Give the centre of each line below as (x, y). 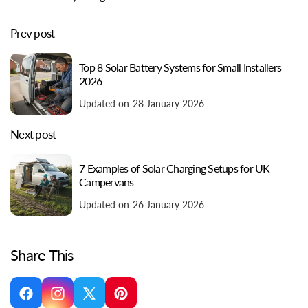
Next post (33, 134)
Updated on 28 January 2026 (142, 104)
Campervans (107, 182)
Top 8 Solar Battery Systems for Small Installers (180, 67)
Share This (42, 254)
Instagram (78, 300)
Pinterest (139, 300)
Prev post (33, 33)
